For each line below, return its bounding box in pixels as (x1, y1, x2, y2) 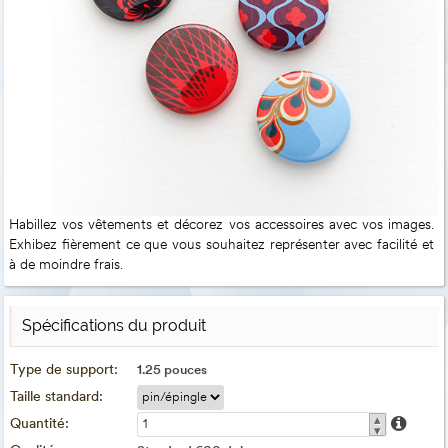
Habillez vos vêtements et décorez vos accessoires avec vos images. (9, 218, 434, 234)
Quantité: (10, 417, 70, 433)
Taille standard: (10, 390, 104, 406)
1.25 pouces (137, 364, 208, 378)
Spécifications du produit (22, 316, 207, 336)
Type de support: (10, 363, 119, 379)
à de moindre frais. (9, 258, 124, 274)
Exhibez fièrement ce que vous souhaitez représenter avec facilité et (9, 238, 434, 254)
